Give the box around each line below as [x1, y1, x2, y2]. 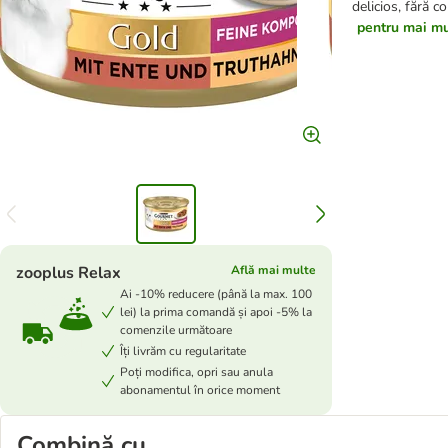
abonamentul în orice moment [120, 382, 280, 398]
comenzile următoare [120, 322, 232, 338]
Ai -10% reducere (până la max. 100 [120, 286, 312, 302]
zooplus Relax [16, 262, 121, 284]
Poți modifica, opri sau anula [120, 364, 273, 380]
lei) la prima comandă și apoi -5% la [120, 304, 312, 320]
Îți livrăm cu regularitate [120, 343, 246, 359]
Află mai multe [230, 262, 316, 278]
